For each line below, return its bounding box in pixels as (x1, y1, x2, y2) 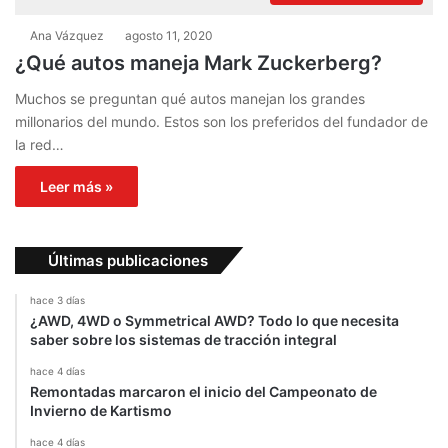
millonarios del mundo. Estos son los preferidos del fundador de (15, 113, 428, 131)
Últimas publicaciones (48, 251, 208, 271)
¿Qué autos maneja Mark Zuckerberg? (15, 51, 382, 76)
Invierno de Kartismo (30, 402, 172, 420)
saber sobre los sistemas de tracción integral (30, 331, 337, 349)
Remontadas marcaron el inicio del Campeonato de (30, 383, 377, 401)
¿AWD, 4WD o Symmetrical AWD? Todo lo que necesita (30, 312, 399, 330)
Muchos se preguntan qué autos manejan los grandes (15, 90, 365, 108)
